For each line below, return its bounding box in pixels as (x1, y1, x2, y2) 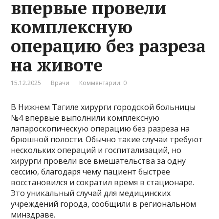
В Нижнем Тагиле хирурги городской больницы (11, 101, 196, 112)
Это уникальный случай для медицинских (11, 187, 171, 198)
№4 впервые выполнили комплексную (11, 112, 160, 123)
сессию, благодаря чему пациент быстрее (11, 166, 171, 177)
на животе (11, 53, 103, 76)
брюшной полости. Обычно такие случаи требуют (11, 133, 203, 145)
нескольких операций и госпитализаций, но (11, 144, 182, 155)
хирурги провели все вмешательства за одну (11, 155, 186, 166)
